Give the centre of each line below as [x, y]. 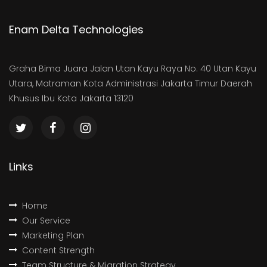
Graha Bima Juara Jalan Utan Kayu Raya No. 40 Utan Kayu [133, 69]
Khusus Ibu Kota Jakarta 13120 [71, 99]
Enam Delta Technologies [76, 30]
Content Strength [58, 251]
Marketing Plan [53, 236]
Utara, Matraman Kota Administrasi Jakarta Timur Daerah [131, 84]
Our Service [46, 221]
